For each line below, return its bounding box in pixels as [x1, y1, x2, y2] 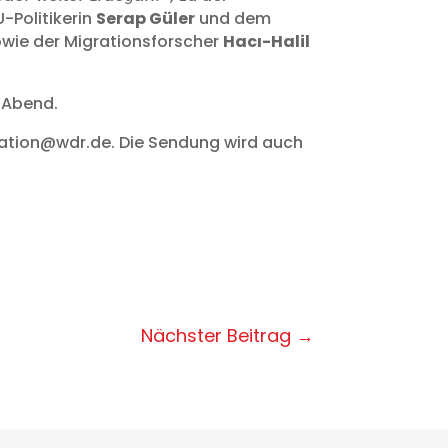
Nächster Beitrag [140, 322, 291, 348]
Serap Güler [96, 7, 196, 31]
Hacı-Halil [223, 30, 311, 54]
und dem [195, 7, 272, 31]
